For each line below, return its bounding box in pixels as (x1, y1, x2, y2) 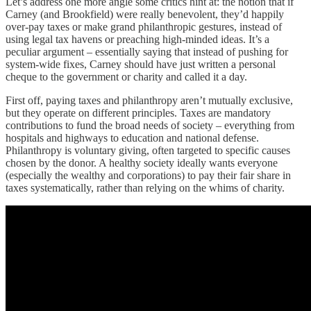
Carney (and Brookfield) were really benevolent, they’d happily (6, 8, 284, 21)
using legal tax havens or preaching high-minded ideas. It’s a (6, 33, 269, 46)
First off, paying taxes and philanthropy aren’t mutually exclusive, (6, 94, 293, 107)
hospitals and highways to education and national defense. (6, 132, 259, 144)
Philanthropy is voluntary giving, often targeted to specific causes (6, 144, 290, 157)
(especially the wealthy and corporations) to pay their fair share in (6, 169, 291, 182)
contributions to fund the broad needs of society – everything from (6, 119, 294, 132)
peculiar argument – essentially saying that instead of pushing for (6, 46, 288, 58)
